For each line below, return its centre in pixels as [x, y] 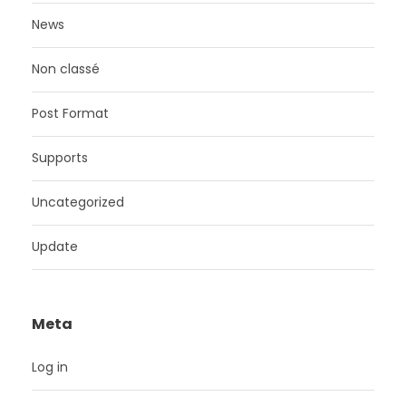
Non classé [66, 68]
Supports [60, 157]
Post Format [70, 113]
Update [55, 246]
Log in [50, 367]
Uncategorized [78, 202]
